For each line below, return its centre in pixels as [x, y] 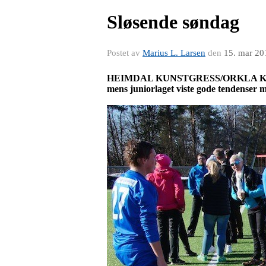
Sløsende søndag [173, 22]
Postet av [125, 53]
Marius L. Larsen [174, 53]
